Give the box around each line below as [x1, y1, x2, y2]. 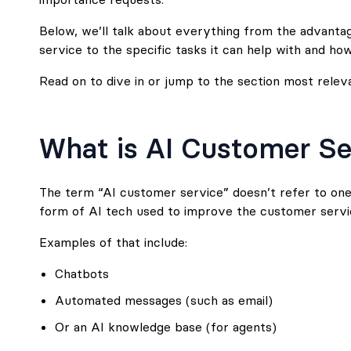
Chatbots [55, 266, 109, 281]
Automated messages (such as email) [55, 292, 273, 308]
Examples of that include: [39, 234, 187, 250]
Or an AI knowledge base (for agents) [55, 319, 277, 335]
